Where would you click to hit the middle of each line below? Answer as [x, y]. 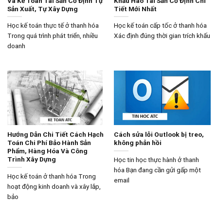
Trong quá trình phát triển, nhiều [52, 36]
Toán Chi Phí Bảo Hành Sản [49, 143]
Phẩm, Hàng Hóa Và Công [47, 151]
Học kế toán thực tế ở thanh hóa [53, 26]
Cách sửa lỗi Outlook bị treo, [159, 135]
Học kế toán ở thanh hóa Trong [51, 176]
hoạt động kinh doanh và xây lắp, [54, 186]
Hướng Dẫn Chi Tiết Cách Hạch [55, 135]
